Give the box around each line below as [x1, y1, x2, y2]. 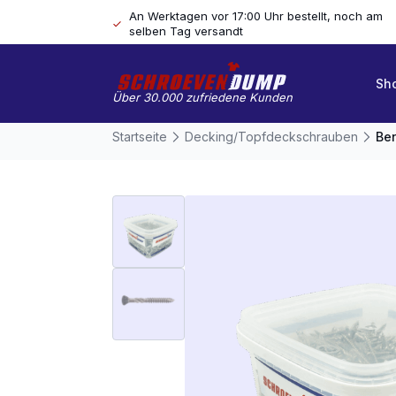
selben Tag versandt [128, 24, 243, 38]
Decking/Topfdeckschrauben [184, 129, 358, 144]
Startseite [111, 129, 167, 144]
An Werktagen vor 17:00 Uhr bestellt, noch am [128, 9, 383, 23]
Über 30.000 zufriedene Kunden [111, 90, 293, 104]
